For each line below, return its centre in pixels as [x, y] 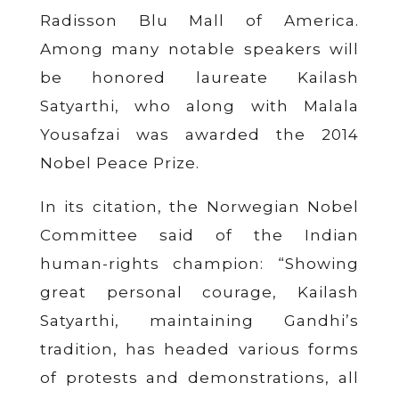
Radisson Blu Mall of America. [199, 20]
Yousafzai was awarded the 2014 [199, 134]
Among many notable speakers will [199, 49]
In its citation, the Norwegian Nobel [199, 206]
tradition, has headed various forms [199, 349]
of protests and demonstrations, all [199, 377]
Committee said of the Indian [199, 235]
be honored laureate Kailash [199, 77]
